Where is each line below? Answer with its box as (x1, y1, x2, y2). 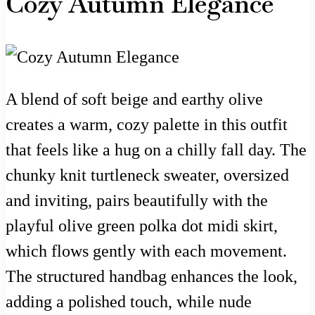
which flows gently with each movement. (6, 242, 287, 261)
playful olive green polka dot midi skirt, (6, 217, 278, 236)
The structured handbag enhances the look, (6, 267, 297, 286)
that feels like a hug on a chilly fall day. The (6, 141, 307, 160)
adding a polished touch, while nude (6, 292, 252, 311)
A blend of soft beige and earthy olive (6, 90, 263, 109)
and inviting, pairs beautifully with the (6, 191, 268, 210)
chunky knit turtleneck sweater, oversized (6, 166, 289, 185)
